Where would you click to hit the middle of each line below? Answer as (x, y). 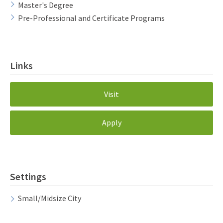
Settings (28, 176)
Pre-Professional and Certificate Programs (91, 18)
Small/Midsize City (50, 198)
